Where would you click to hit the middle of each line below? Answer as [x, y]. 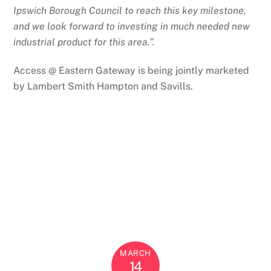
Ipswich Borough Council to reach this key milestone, [130, 11]
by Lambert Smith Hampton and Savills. [103, 87]
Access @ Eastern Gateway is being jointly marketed [132, 71]
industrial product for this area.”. [84, 42]
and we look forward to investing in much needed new [132, 27]
